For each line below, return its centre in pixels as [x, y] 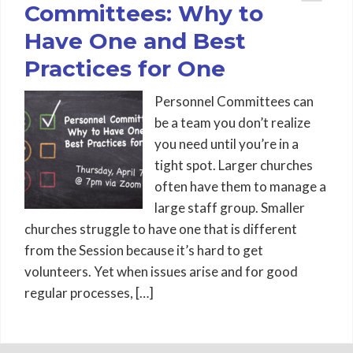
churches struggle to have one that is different [161, 229]
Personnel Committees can [234, 101]
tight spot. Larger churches [234, 165]
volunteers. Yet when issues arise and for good [161, 271]
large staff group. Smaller [230, 208]
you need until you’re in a [227, 144]
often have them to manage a [240, 186]
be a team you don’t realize [232, 123]
